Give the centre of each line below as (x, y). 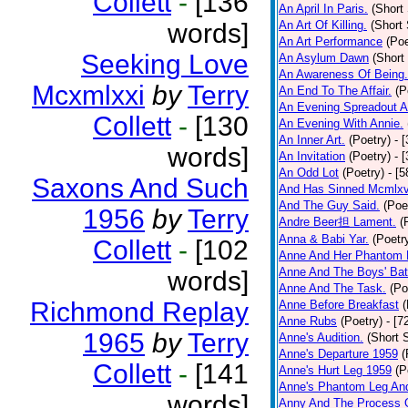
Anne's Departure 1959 (338, 354)
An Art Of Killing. (323, 25)
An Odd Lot (309, 173)
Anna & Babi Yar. (324, 239)
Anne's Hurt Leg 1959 (335, 370)
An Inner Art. (312, 140)
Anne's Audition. (321, 337)
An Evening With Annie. (341, 123)
